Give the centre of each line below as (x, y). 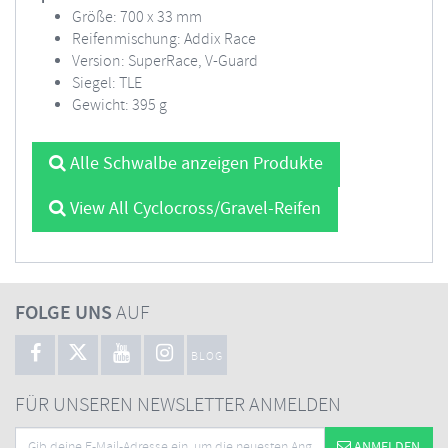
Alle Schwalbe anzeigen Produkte (194, 164)
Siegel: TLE (107, 83)
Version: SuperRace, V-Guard (165, 61)
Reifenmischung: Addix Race (164, 39)
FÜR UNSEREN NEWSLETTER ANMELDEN (178, 405)
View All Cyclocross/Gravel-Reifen (193, 209)
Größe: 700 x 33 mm (137, 17)
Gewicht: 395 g (119, 105)
